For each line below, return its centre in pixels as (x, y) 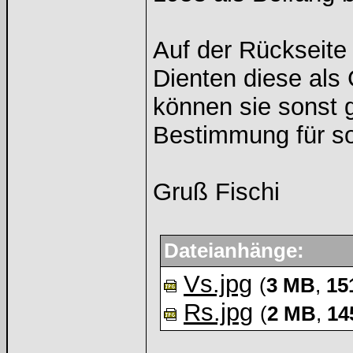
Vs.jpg (218, 284)
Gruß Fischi (216, 192)
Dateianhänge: (234, 251)
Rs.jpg (218, 312)
